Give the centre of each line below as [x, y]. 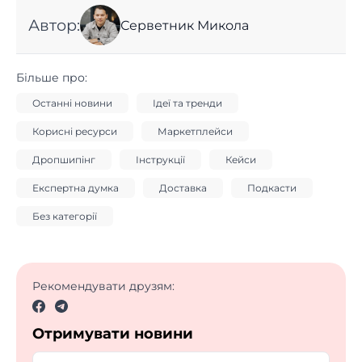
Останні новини [72, 103]
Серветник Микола [185, 25]
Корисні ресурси [75, 132]
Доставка [183, 188]
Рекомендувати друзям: [103, 286]
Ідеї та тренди [187, 103]
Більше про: [52, 78]
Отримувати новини [113, 333]
